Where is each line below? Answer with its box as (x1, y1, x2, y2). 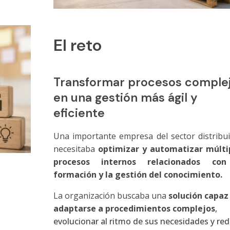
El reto (53, 34, 102, 56)
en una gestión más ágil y (53, 90, 198, 105)
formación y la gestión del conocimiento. (53, 169, 222, 180)
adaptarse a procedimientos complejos (53, 203, 215, 214)
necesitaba (53, 143, 98, 155)
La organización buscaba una (53, 190, 168, 201)
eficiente (53, 105, 105, 121)
